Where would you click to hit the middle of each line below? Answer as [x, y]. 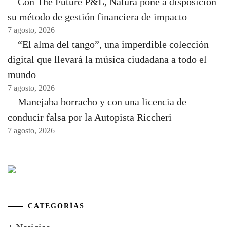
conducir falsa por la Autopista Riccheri [90, 117]
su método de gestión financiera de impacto [97, 17]
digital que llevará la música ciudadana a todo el [107, 60]
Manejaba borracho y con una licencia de [102, 102]
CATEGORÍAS [56, 206]
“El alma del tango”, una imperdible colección [113, 44]
